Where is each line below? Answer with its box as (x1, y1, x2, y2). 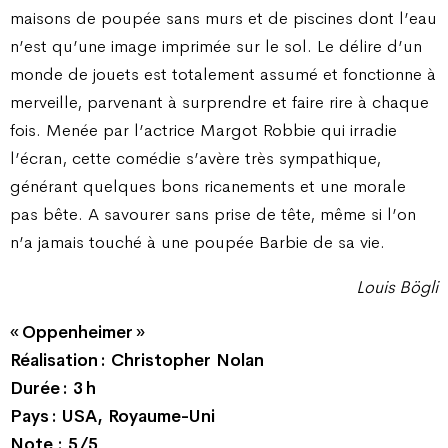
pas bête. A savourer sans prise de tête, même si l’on (10, 202, 416, 225)
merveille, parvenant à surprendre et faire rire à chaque (10, 90, 429, 113)
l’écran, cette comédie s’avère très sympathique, (10, 146, 381, 169)
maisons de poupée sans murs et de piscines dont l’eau (10, 6, 437, 29)
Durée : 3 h (10, 377, 96, 400)
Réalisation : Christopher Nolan (10, 349, 264, 372)
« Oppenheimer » (10, 321, 145, 344)
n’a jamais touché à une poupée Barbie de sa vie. (10, 230, 385, 253)
